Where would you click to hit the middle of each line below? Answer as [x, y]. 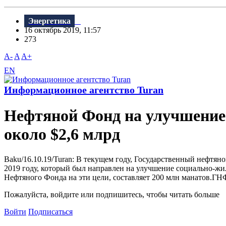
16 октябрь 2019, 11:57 [66, 30]
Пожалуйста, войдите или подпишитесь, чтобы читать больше [112, 194]
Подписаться [50, 211]
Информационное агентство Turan [84, 90]
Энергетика [49, 21]
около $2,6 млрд [62, 134]
